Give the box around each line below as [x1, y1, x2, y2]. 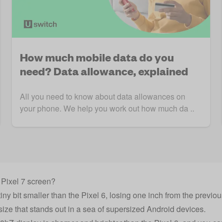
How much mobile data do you [20, 50, 174, 64]
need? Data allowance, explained [20, 63, 188, 78]
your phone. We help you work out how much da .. [20, 103, 194, 114]
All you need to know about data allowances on [20, 91, 185, 103]
